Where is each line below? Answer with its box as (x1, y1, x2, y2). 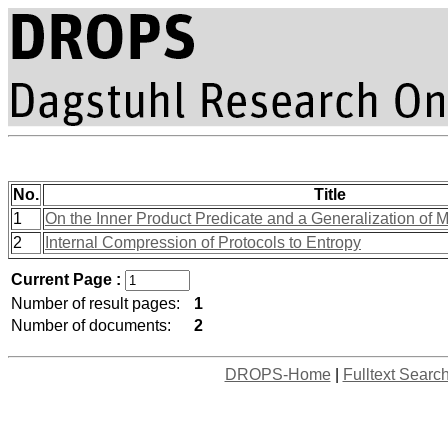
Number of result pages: (11, 295, 180, 312)
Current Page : (11, 271, 125, 288)
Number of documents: (11, 317, 171, 334)
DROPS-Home (224, 366, 331, 383)
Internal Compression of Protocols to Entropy (45, 234, 361, 251)
